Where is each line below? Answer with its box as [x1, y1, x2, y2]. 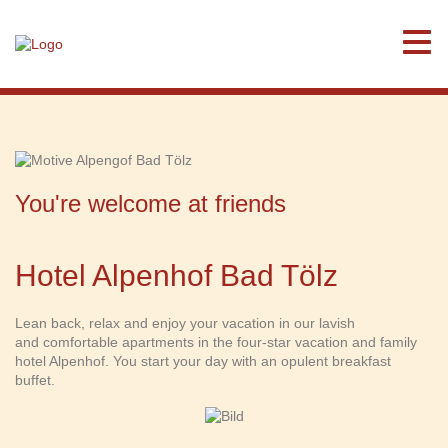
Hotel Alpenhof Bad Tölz [15, 258, 338, 292]
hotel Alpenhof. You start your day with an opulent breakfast [15, 352, 391, 369]
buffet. [15, 371, 55, 388]
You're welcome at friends [15, 189, 286, 217]
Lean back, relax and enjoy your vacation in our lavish [15, 314, 355, 331]
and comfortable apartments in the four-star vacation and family [15, 333, 417, 350]
